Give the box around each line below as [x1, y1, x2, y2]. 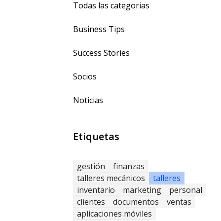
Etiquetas [73, 130, 119, 143]
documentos [113, 196, 159, 207]
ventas [167, 196, 191, 207]
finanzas [113, 161, 145, 172]
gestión [77, 161, 105, 172]
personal [169, 184, 202, 195]
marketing [123, 184, 161, 195]
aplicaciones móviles [77, 208, 152, 219]
